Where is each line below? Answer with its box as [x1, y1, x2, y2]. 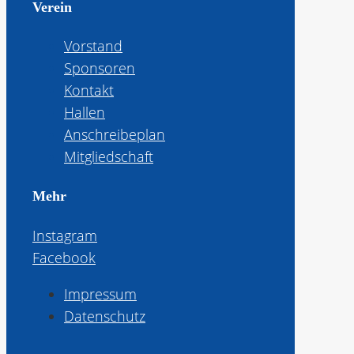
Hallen [64, 103, 105, 122]
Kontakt [64, 81, 114, 100]
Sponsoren [64, 58, 135, 78]
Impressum [64, 284, 137, 304]
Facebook [32, 248, 96, 268]
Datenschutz [64, 307, 145, 326]
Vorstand [64, 36, 122, 56]
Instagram [32, 226, 97, 246]
